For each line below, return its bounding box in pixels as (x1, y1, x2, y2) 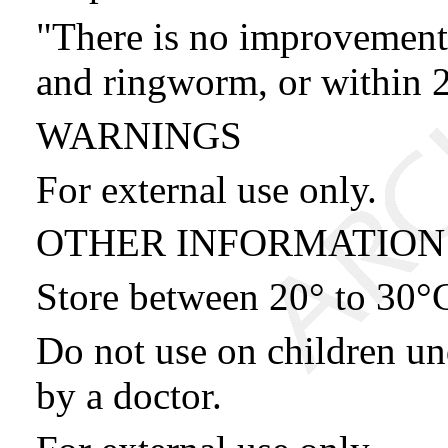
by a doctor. (36, 374, 222, 418)
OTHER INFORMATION (36, 221, 445, 265)
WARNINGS (36, 113, 242, 157)
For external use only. (36, 167, 377, 211)
